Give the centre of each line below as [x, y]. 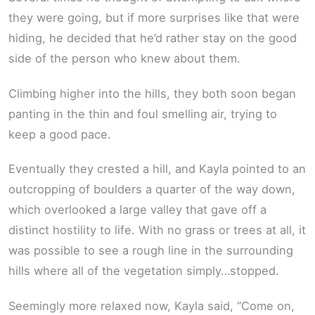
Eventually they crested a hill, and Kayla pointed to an [157, 169]
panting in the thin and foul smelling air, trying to [143, 114]
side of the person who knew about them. [124, 59]
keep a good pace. [60, 134]
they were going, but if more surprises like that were [154, 18]
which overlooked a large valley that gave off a [137, 210]
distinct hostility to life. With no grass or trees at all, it [157, 230]
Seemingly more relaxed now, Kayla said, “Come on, [152, 306]
